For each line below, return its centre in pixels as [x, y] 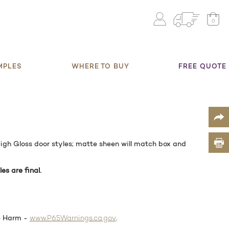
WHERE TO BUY [100, 66]
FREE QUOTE [202, 66]
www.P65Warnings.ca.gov [73, 218]
